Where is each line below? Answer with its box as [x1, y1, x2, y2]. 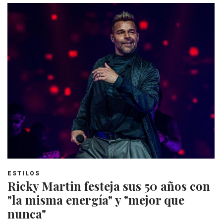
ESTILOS [7, 170, 40, 177]
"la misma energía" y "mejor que [7, 192, 184, 208]
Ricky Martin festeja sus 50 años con [7, 178, 210, 194]
